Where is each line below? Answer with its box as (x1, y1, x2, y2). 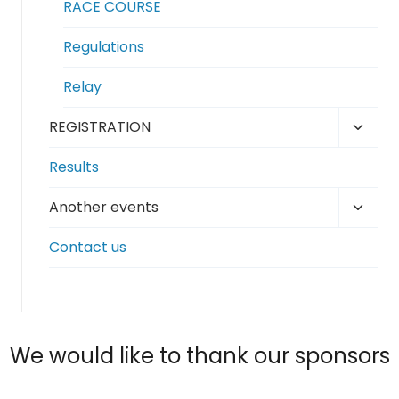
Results (49, 157, 99, 177)
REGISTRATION (49, 117, 151, 137)
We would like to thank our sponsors (9, 341, 390, 371)
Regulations (63, 37, 144, 57)
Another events (49, 197, 159, 217)
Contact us (49, 237, 126, 257)
